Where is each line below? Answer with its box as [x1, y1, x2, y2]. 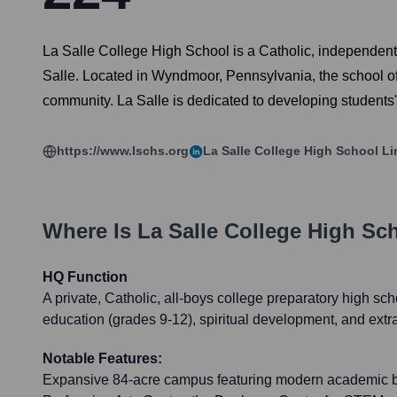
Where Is [43, 219, 137, 244]
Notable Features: [43, 351, 162, 367]
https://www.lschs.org [57, 144, 189, 159]
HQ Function [43, 269, 128, 285]
